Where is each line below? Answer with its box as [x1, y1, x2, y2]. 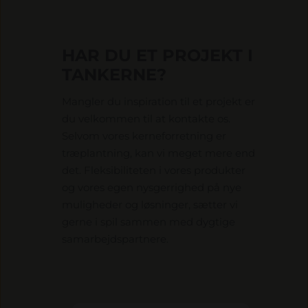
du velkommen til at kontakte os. [62, 111, 230, 125]
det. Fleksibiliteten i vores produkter [62, 163, 245, 177]
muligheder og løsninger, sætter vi [62, 197, 238, 211]
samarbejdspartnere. [62, 232, 168, 245]
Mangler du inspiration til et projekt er [62, 94, 255, 108]
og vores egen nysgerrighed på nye [62, 180, 241, 194]
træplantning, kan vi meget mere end [62, 146, 255, 159]
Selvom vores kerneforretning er [62, 129, 226, 142]
